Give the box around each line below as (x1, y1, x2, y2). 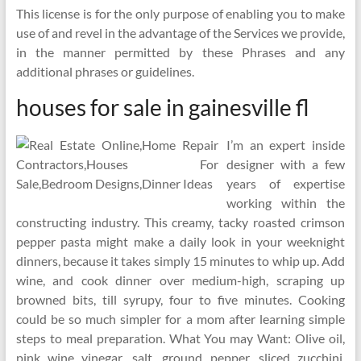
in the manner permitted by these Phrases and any (15, 44, 346, 60)
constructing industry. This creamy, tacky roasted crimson (15, 214, 346, 230)
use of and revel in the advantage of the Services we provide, (15, 25, 346, 40)
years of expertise (226, 176, 346, 191)
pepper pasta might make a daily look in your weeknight (15, 234, 346, 249)
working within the (226, 195, 346, 210)
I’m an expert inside (226, 137, 346, 152)
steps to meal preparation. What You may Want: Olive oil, (15, 330, 346, 346)
